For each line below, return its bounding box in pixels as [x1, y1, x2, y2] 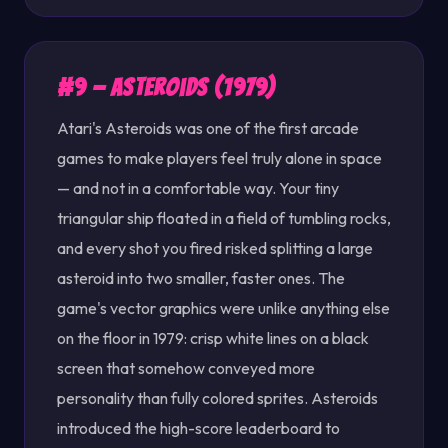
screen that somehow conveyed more [57, 358, 315, 378]
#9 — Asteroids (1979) [57, 75, 276, 100]
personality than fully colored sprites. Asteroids [57, 388, 378, 408]
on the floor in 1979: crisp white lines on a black [57, 328, 369, 348]
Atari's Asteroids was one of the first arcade [57, 118, 359, 138]
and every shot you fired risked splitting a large [57, 238, 373, 258]
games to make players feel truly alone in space [57, 148, 382, 168]
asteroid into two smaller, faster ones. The [57, 268, 345, 288]
